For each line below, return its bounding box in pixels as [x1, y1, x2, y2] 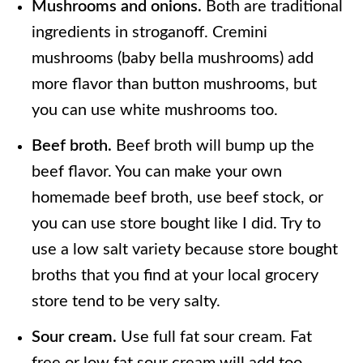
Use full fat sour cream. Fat [121, 329, 313, 346]
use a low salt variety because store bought [32, 241, 339, 258]
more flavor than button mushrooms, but [32, 76, 318, 93]
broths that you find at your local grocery [32, 267, 319, 284]
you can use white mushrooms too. [32, 102, 279, 119]
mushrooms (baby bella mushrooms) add [32, 50, 314, 67]
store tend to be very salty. [32, 293, 221, 310]
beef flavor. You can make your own [32, 164, 283, 181]
